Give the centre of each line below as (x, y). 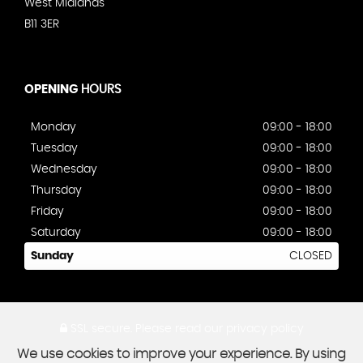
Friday (47, 211)
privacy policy (265, 329)
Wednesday (64, 169)
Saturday (56, 232)
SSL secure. (99, 329)
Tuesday (54, 148)
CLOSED (311, 256)
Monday (53, 127)
